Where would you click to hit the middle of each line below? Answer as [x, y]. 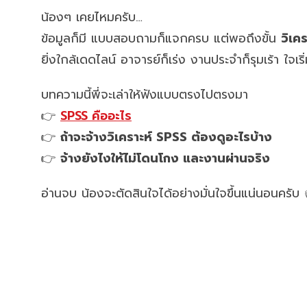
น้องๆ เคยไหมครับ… [92, 17]
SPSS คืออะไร [96, 116]
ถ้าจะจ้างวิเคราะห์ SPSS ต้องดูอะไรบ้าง [166, 137]
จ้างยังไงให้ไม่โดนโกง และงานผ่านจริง [165, 158]
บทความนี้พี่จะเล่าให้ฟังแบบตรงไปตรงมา [145, 95]
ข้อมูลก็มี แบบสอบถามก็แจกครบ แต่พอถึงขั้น [161, 38]
